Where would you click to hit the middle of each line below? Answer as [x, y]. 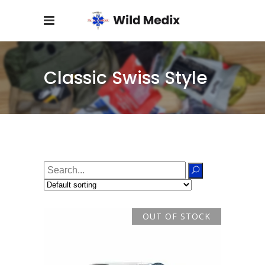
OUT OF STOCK [177, 216]
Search [57, 169]
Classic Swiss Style [126, 78]
